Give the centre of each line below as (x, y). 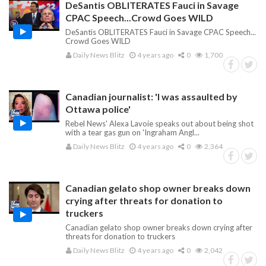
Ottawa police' (98, 109)
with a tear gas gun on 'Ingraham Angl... (132, 132)
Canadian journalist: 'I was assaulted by (151, 96)
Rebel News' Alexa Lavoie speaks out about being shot (159, 123)
